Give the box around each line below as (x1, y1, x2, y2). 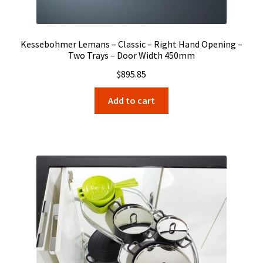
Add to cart (108, 94, 155, 106)
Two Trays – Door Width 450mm (68, 49, 195, 62)
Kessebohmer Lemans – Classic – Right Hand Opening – (21, 38, 242, 50)
